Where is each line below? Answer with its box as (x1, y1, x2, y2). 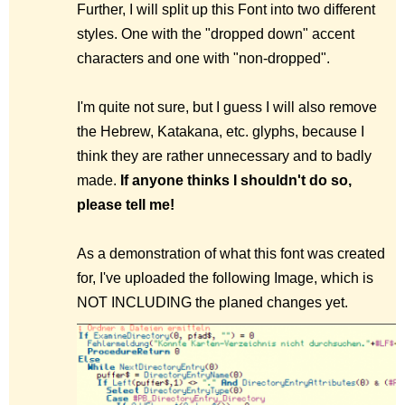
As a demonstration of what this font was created (77, 246, 385, 261)
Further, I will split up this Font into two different (77, 2, 375, 17)
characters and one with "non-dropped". (77, 51, 330, 66)
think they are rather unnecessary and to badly (77, 148, 372, 164)
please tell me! (77, 197, 174, 212)
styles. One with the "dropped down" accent (77, 26, 354, 42)
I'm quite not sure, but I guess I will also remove (77, 99, 377, 115)
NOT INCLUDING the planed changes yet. (77, 295, 348, 310)
